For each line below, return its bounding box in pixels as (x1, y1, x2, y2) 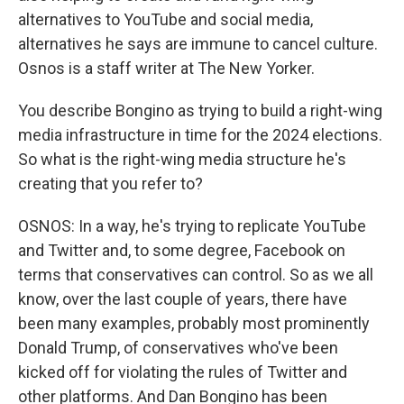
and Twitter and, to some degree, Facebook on (18, 241, 345, 260)
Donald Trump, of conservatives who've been (18, 338, 338, 357)
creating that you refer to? (18, 174, 203, 193)
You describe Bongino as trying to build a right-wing (18, 101, 382, 120)
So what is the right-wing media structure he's (18, 150, 346, 169)
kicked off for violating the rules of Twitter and (18, 363, 347, 381)
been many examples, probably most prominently (18, 314, 370, 333)
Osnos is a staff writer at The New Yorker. (18, 59, 315, 78)
